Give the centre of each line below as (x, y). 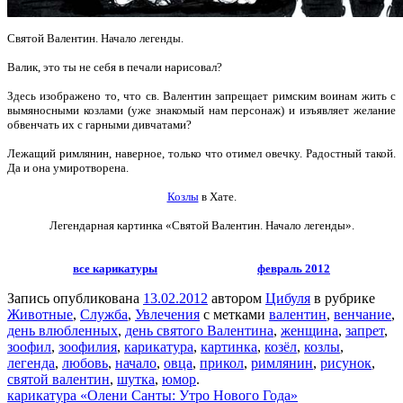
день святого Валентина (199, 331)
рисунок (346, 363)
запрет (365, 331)
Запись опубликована (75, 299)
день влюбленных (63, 331)
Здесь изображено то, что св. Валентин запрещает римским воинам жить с (201, 96)
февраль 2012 (294, 269)
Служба (104, 315)
